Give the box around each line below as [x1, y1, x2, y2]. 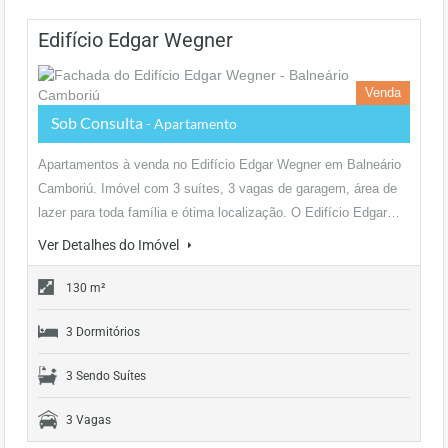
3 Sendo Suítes [66, 369, 146, 383]
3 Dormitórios [66, 325, 140, 339]
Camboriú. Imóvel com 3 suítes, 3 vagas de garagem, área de [38, 181, 397, 196]
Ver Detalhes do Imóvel [38, 237, 182, 253]
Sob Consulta [51, 113, 146, 132]
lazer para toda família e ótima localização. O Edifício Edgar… [38, 205, 400, 220]
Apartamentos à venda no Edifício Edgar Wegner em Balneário [38, 157, 401, 172]
